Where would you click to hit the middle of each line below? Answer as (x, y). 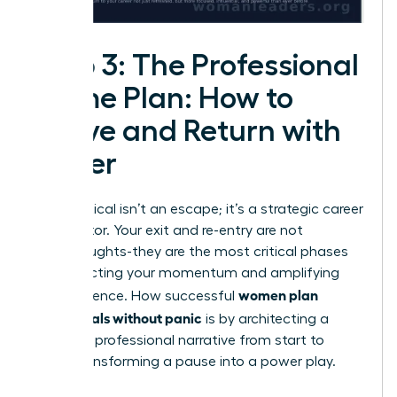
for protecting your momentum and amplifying (186, 273)
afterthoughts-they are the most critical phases (191, 252)
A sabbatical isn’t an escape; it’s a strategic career (198, 210)
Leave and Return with (187, 132)
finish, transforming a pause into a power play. (184, 362)
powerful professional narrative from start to (179, 341)
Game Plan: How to (163, 99)
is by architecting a (265, 319)
